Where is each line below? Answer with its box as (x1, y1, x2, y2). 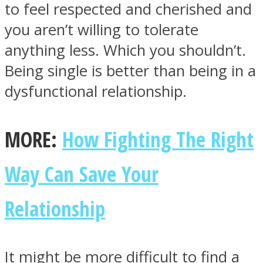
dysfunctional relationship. (5, 81, 187, 102)
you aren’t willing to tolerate (5, 19, 198, 41)
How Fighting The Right (62, 125, 254, 154)
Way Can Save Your (5, 160, 159, 188)
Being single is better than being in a (5, 60, 256, 82)
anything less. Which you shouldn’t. (5, 40, 246, 61)
